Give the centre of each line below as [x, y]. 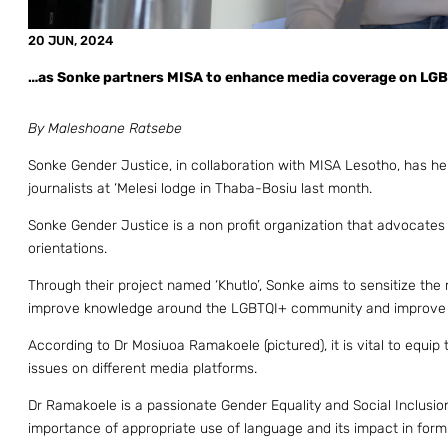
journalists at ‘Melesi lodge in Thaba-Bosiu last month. [200, 189]
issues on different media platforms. [142, 369]
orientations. [67, 249]
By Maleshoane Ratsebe [105, 129]
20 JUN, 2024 [70, 41]
